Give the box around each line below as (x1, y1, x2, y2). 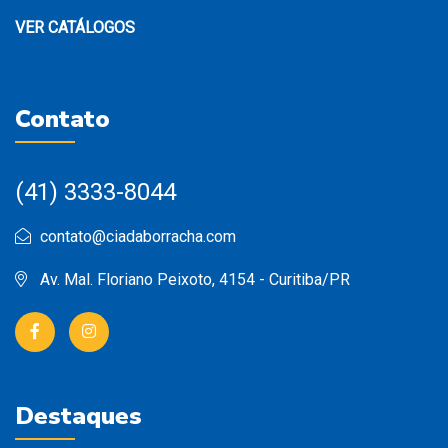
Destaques (15, 400, 142, 433)
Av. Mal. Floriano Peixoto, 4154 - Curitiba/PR (40, 270, 350, 290)
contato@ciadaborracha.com (40, 227, 236, 247)
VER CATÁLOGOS (15, 18, 135, 38)
